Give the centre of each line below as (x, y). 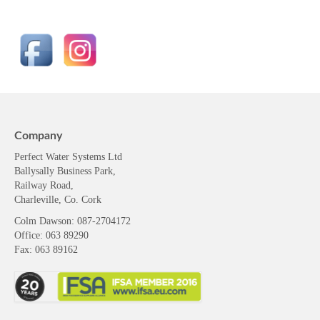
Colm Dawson (43, 209)
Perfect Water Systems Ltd (68, 145)
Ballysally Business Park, (65, 159)
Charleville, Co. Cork (58, 188)
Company (38, 124)
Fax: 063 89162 (46, 238)
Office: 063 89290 (51, 224)
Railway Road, (44, 174)
